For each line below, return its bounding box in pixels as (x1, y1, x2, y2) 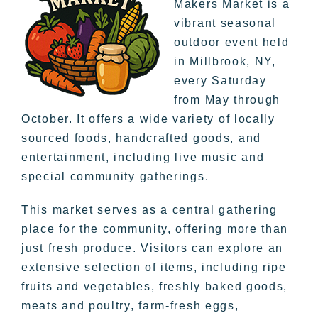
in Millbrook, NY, (174, 55, 276, 67)
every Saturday (174, 74, 267, 87)
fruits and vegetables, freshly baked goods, (21, 280, 288, 292)
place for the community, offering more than (21, 222, 289, 235)
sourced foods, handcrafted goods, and (21, 131, 261, 144)
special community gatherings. (21, 170, 209, 182)
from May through (174, 93, 281, 106)
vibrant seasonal (174, 16, 277, 29)
